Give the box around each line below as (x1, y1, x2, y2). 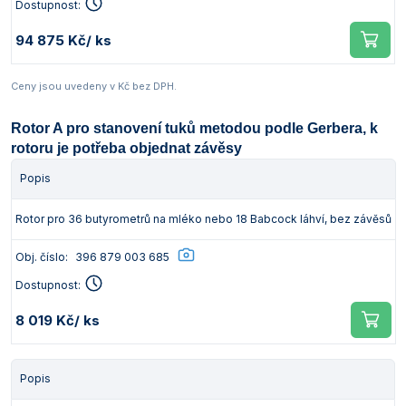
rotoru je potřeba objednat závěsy (11, 140, 242, 156)
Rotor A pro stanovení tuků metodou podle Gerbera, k (11, 121, 378, 136)
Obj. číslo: (15, 249, 68, 264)
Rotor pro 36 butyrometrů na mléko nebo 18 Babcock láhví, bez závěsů (15, 212, 391, 226)
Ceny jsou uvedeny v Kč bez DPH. (11, 80, 177, 92)
